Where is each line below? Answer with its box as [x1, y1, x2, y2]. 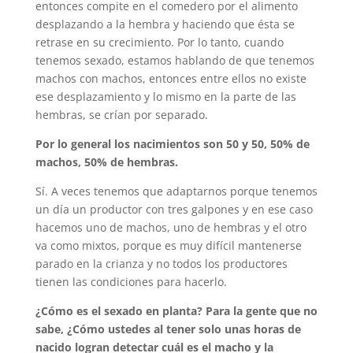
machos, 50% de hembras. [35, 154, 178, 170]
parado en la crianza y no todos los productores [35, 256, 288, 272]
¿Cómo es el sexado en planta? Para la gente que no [35, 303, 318, 319]
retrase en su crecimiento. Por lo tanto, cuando [35, 35, 284, 50]
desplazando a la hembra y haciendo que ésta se [35, 17, 295, 32]
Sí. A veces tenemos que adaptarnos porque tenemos [35, 184, 318, 199]
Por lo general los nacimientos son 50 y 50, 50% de [35, 136, 310, 152]
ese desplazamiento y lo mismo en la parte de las [35, 89, 296, 105]
